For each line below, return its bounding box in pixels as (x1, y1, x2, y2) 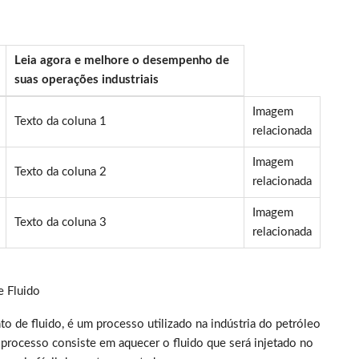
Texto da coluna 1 (14, 115, 107, 128)
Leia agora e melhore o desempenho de (14, 54, 229, 67)
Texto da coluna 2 (14, 166, 107, 179)
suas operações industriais (14, 74, 159, 87)
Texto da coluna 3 (14, 216, 107, 229)
